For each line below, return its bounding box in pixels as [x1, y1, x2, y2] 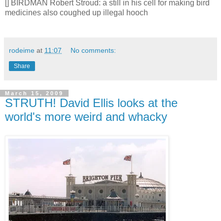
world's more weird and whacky [5, 110, 167, 123]
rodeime [9, 46, 35, 54]
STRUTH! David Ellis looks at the [5, 96, 178, 110]
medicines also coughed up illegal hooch [5, 8, 148, 17]
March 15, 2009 [5, 90, 64, 96]
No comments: [71, 46, 116, 54]
